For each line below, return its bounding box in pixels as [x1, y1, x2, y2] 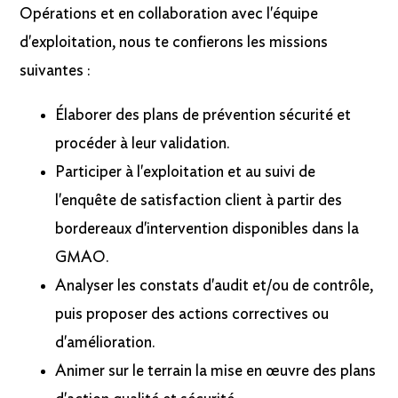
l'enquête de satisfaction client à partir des [55, 193, 343, 210]
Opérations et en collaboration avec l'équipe [20, 6, 319, 23]
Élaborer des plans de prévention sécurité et [55, 107, 352, 124]
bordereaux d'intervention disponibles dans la [55, 221, 360, 238]
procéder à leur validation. [55, 136, 231, 153]
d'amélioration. [55, 335, 156, 352]
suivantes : [20, 63, 92, 80]
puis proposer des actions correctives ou [55, 306, 330, 323]
